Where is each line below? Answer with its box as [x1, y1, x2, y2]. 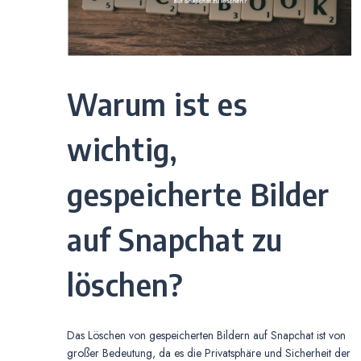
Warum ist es [67, 85, 247, 123]
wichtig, [67, 130, 176, 168]
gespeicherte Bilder [67, 175, 330, 214]
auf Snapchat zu [67, 220, 283, 259]
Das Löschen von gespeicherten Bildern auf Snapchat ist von [67, 327, 346, 344]
